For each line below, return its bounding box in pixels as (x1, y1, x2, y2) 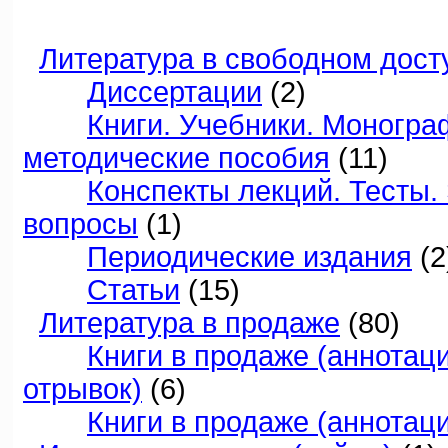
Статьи (87, 274, 180, 306)
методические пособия (23, 142, 330, 174)
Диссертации (87, 76, 262, 108)
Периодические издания (87, 241, 412, 273)
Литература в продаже (39, 307, 340, 339)
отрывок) (23, 373, 142, 405)
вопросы (23, 208, 138, 240)
